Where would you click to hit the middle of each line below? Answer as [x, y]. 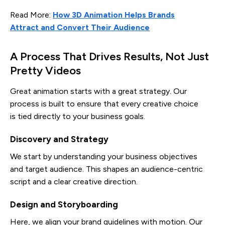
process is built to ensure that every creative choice [104, 103]
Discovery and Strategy [59, 139]
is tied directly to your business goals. [78, 116]
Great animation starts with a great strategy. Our [98, 91]
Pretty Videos [45, 70]
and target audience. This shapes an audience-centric [106, 169]
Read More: [31, 15]
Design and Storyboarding [64, 204]
